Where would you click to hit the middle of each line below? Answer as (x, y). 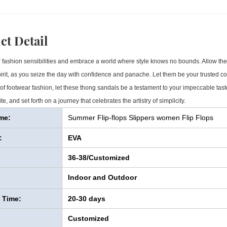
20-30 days (86, 199)
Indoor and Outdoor (102, 178)
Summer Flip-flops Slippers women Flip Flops (140, 118)
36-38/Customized (99, 158)
